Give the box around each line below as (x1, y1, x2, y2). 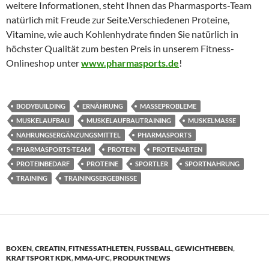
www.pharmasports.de (81, 56, 179, 68)
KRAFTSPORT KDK (6, 253, 71, 262)
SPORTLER (135, 159, 168, 168)
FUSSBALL (136, 243, 172, 253)
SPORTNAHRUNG (185, 159, 240, 168)
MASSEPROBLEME (140, 101, 196, 110)
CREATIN (35, 243, 65, 253)
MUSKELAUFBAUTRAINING (86, 116, 171, 124)
